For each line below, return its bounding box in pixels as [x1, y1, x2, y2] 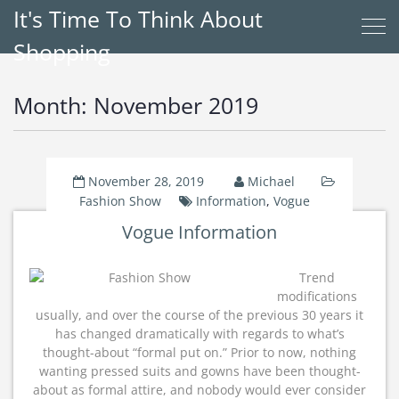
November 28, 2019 [87, 173, 204, 190]
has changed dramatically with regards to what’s [54, 325, 345, 342]
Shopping [13, 37, 110, 67]
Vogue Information [121, 220, 277, 244]
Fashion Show [79, 192, 162, 209]
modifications [277, 288, 357, 305]
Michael [247, 173, 295, 190]
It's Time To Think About [13, 4, 263, 34]
